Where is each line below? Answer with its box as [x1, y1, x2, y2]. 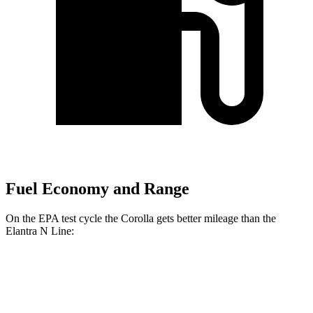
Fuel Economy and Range [6, 180, 189, 198]
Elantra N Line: [6, 224, 74, 237]
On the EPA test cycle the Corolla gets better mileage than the [6, 212, 276, 224]
